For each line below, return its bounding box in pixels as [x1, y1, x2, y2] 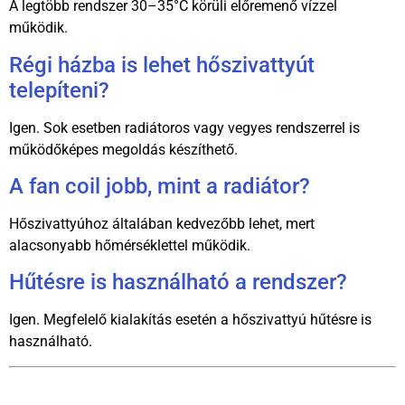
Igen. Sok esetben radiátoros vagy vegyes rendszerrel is [9, 118, 360, 137]
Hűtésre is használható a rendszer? [9, 269, 347, 296]
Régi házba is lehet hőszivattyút [9, 52, 315, 78]
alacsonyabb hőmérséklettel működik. [9, 237, 250, 255]
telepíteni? [9, 77, 109, 103]
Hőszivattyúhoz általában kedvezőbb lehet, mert [9, 215, 315, 233]
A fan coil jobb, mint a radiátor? [9, 174, 310, 200]
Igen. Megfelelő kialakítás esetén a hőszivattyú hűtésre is [9, 311, 372, 329]
